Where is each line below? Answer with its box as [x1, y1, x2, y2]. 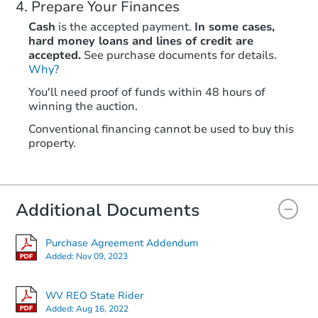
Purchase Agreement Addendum [45, 236, 199, 251]
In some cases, [194, 18, 275, 35]
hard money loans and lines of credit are [28, 33, 253, 49]
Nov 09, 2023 [76, 251, 128, 263]
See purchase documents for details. [84, 47, 277, 63]
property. [28, 135, 76, 151]
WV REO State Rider [45, 288, 143, 302]
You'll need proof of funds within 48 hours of [28, 84, 265, 100]
